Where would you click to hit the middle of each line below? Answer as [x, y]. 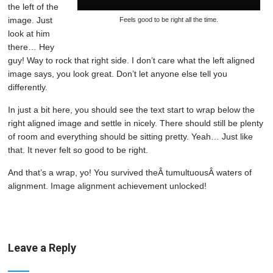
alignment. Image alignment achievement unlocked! [108, 186]
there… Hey [31, 47]
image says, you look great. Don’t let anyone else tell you [118, 74]
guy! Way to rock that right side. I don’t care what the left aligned [132, 60]
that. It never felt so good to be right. [78, 150]
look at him [29, 34]
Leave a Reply [42, 248]
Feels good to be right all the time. [168, 19]
